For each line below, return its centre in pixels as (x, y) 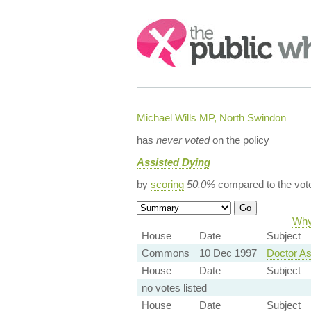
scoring (167, 184)
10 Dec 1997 (228, 253)
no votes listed (174, 288)
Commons (165, 253)
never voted (183, 140)
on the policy (239, 140)
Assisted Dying (173, 162)
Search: (155, 25)
